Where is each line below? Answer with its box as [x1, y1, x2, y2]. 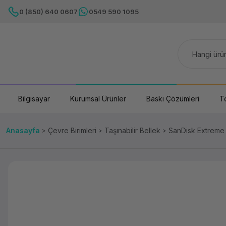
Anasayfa [6, 126, 40, 135]
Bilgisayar [18, 94, 50, 103]
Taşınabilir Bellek [104, 126, 160, 135]
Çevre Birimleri [48, 126, 96, 135]
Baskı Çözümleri [146, 94, 199, 103]
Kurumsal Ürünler [70, 94, 126, 103]
